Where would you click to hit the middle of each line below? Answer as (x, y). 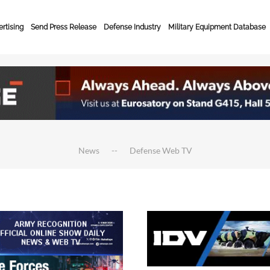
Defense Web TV (161, 150)
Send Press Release (64, 27)
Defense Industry (132, 27)
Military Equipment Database (217, 27)
